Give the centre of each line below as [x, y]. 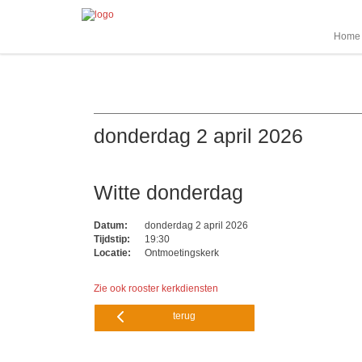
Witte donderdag [168, 193]
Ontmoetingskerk [181, 253]
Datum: [112, 225]
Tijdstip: [113, 239]
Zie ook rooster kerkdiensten [156, 288]
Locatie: [114, 253]
